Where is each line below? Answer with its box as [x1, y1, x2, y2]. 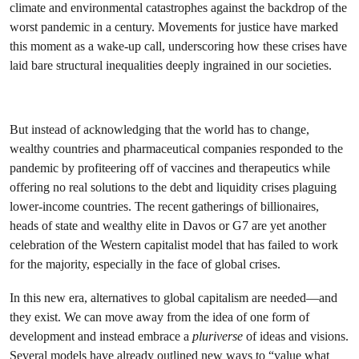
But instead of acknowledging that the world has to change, [10, 122, 309, 137]
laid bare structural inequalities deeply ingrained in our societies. [10, 58, 332, 73]
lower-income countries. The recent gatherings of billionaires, [10, 199, 319, 214]
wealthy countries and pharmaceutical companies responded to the [10, 141, 343, 156]
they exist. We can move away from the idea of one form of [10, 309, 309, 325]
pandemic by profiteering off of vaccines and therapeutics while [10, 160, 330, 175]
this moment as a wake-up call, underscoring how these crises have [10, 38, 347, 54]
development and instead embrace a [10, 329, 192, 344]
